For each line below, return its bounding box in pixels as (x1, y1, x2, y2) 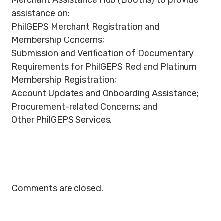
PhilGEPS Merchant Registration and (11, 21, 160, 32)
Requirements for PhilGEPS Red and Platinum (11, 61, 197, 72)
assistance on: (11, 8, 70, 19)
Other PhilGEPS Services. (11, 114, 112, 125)
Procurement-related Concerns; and (11, 101, 158, 112)
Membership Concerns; (11, 35, 104, 45)
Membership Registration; (11, 74, 116, 85)
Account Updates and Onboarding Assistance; (11, 88, 199, 99)
